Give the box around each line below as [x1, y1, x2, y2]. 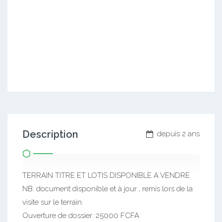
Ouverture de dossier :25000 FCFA [22, 211, 139, 220]
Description [22, 128, 78, 140]
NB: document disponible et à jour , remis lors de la [22, 184, 193, 193]
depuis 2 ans [155, 129, 200, 138]
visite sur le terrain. [22, 197, 83, 207]
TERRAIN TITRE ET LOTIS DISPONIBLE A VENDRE [22, 170, 190, 180]
